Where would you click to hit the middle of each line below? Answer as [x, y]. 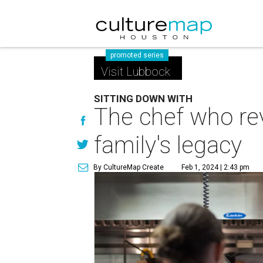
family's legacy [168, 145]
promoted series [137, 55]
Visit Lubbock [136, 72]
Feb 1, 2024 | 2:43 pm [216, 167]
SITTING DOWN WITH [144, 99]
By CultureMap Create [129, 167]
